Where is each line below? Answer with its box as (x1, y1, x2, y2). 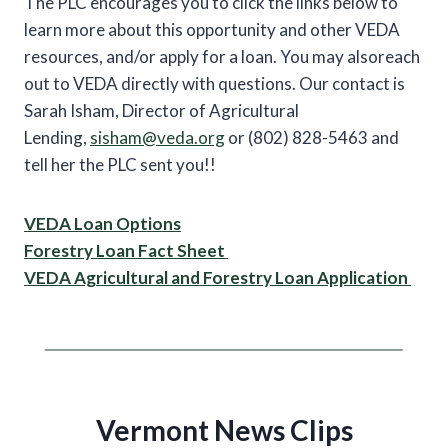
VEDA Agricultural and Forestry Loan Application (24, 266, 411, 288)
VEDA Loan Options (24, 212, 181, 234)
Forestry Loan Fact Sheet (24, 239, 228, 261)
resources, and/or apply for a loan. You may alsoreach (24, 45, 420, 67)
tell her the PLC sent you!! (24, 153, 216, 175)
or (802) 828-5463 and (225, 126, 399, 148)
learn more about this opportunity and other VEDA (24, 18, 400, 40)
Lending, (24, 126, 90, 148)
